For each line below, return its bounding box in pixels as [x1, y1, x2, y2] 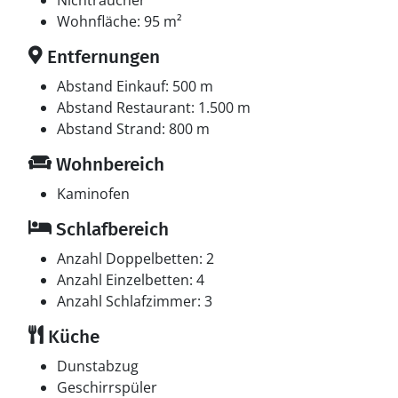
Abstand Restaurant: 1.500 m [57, 98, 251, 117]
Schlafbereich [52, 218, 169, 241]
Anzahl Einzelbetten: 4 [57, 270, 204, 290]
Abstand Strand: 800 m [57, 119, 210, 139]
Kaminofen [57, 184, 130, 203]
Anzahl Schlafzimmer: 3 [57, 291, 212, 311]
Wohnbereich [52, 153, 164, 176]
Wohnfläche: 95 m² [57, 12, 182, 31]
